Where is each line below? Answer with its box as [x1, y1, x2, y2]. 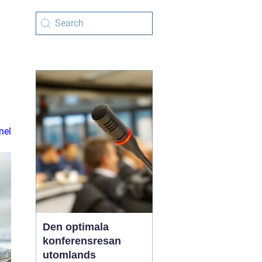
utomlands [43, 249, 96, 261]
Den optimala [43, 221, 109, 233]
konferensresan [43, 235, 121, 247]
